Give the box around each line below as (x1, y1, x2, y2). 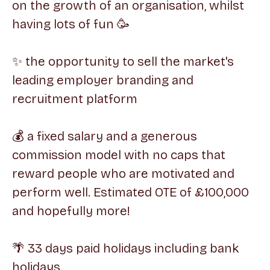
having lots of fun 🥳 (12, 16, 130, 32)
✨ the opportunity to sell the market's (12, 54, 234, 69)
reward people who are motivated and (12, 166, 234, 181)
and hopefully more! (12, 203, 130, 219)
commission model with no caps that (12, 147, 225, 163)
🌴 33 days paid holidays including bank (12, 240, 239, 256)
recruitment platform (12, 91, 137, 107)
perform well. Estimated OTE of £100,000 (12, 184, 249, 200)
